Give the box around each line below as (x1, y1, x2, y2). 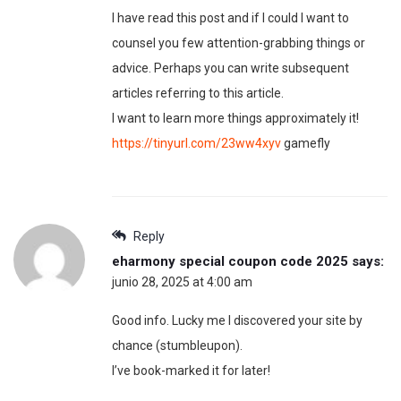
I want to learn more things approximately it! (112, 111, 359, 126)
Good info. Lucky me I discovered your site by (112, 313, 363, 328)
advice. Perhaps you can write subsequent (112, 61, 349, 76)
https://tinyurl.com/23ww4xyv (112, 136, 281, 151)
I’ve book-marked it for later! (112, 363, 270, 379)
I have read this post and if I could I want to (112, 11, 349, 26)
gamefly (281, 136, 330, 151)
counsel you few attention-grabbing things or (112, 36, 365, 51)
